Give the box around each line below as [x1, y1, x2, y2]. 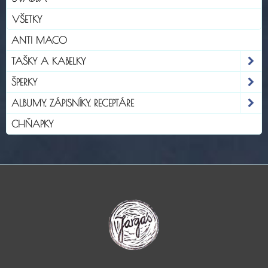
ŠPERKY [11, 76, 37, 87]
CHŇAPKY [11, 118, 53, 129]
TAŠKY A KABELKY [11, 55, 86, 66]
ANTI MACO [11, 34, 67, 45]
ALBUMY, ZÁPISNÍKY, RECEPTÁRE [11, 97, 134, 108]
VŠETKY [12, 13, 42, 25]
